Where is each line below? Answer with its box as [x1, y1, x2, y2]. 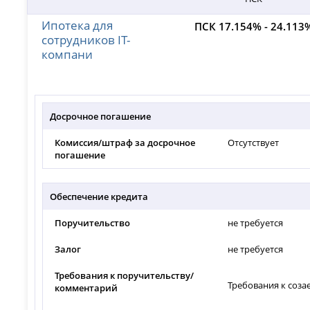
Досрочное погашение [50, 110, 152, 123]
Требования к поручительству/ [55, 269, 194, 282]
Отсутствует [228, 136, 280, 149]
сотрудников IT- [42, 31, 131, 48]
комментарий [55, 282, 118, 295]
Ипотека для [42, 17, 113, 34]
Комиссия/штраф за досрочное [55, 136, 196, 149]
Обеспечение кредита [50, 190, 149, 203]
